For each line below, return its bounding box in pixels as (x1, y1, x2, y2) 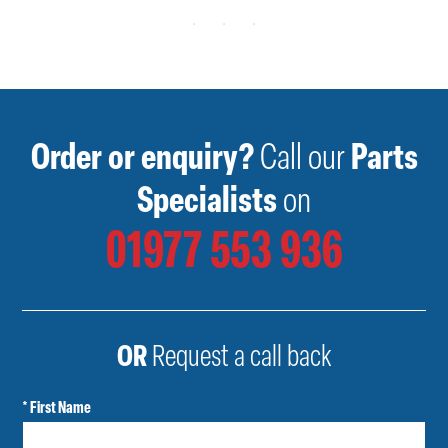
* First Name (22, 400, 92, 417)
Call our (253, 141, 351, 178)
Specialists (137, 184, 277, 221)
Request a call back (147, 342, 331, 374)
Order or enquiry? (30, 141, 254, 178)
